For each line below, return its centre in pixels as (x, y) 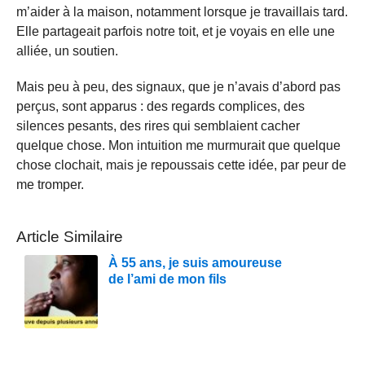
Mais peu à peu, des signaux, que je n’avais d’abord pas (178, 86)
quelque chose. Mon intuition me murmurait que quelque (178, 145)
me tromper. (50, 184)
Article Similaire (70, 236)
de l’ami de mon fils (167, 279)
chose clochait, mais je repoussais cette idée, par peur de (181, 165)
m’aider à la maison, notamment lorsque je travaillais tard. (182, 11)
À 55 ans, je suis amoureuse (195, 262)
